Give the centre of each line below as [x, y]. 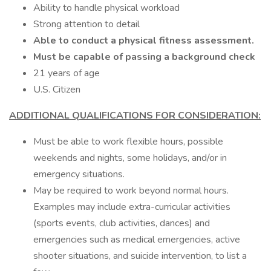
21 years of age [67, 73]
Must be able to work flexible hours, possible [128, 142]
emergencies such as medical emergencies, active [137, 240]
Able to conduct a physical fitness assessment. [144, 41]
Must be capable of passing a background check [144, 57]
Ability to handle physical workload [106, 8]
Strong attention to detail [87, 24]
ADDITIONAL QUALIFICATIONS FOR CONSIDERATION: [135, 116]
